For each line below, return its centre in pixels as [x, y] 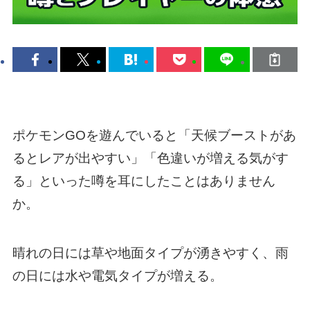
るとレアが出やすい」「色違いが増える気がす [150, 158]
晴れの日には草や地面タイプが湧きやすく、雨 [150, 253]
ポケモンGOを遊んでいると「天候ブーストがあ [154, 135]
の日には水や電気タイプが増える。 [117, 275]
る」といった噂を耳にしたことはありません [144, 181]
